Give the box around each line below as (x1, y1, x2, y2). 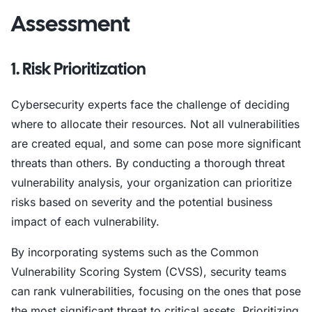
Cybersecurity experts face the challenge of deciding (11, 97, 290, 111)
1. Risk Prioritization (11, 58, 146, 79)
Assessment (11, 9, 130, 38)
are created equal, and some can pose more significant (11, 136, 301, 150)
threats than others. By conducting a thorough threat (11, 156, 285, 170)
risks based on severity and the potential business (11, 195, 272, 209)
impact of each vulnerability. (11, 214, 159, 228)
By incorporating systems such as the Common (11, 245, 258, 259)
